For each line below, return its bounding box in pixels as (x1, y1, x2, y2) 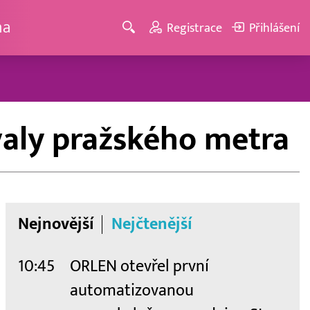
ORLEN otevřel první (70, 256, 209, 276)
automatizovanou (70, 280, 194, 300)
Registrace (167, 20, 223, 35)
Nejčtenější (111, 214, 192, 234)
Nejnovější (18, 214, 94, 234)
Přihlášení (248, 20, 300, 35)
